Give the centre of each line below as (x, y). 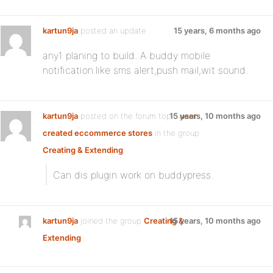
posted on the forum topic (129, 116)
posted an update (112, 30)
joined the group (111, 221)
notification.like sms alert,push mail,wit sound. (145, 70)
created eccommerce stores (97, 133)
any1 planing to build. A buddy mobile (126, 55)
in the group (176, 133)
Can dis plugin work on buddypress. (133, 175)
